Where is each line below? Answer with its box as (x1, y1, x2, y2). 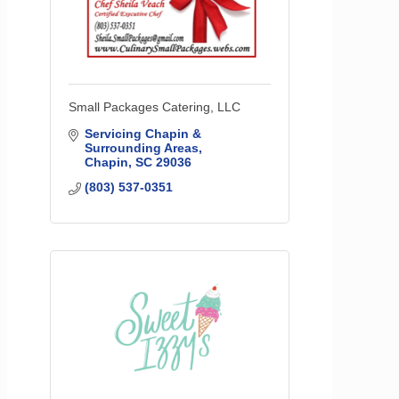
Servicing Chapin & (84, 126, 201, 142)
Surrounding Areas (84, 141, 199, 156)
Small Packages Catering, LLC (69, 100, 240, 115)
